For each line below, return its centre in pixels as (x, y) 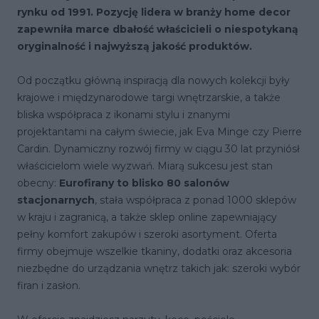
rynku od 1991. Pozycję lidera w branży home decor (154, 12)
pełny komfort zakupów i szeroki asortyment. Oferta (147, 234)
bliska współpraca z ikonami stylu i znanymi (124, 115)
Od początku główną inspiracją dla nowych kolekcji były (153, 80)
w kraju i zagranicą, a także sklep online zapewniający (147, 217)
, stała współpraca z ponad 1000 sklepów (195, 200)
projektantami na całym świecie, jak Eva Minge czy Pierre (159, 132)
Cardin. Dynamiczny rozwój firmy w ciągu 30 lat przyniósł (158, 149)
